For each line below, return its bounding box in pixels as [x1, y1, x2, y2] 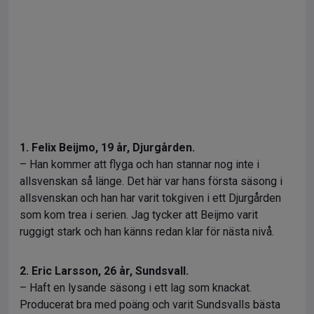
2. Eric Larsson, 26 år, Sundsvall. [20, 264, 189, 278]
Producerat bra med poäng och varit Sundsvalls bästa [20, 298, 280, 311]
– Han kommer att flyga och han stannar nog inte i [20, 158, 259, 171]
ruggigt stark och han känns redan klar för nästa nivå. [20, 225, 274, 238]
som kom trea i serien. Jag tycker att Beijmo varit [20, 208, 258, 221]
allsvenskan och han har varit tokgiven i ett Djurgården [20, 191, 281, 205]
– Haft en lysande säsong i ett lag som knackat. [20, 281, 252, 294]
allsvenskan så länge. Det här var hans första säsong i [20, 175, 282, 188]
